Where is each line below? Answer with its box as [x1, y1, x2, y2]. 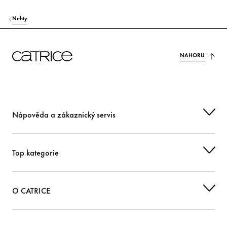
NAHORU [180, 51, 205, 59]
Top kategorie [12, 146, 59, 158]
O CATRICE [12, 184, 51, 196]
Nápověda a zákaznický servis [12, 108, 116, 120]
